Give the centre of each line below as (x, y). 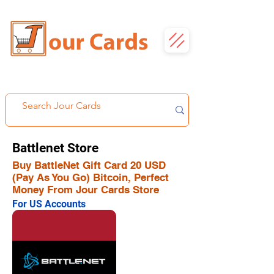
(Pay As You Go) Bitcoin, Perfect (91, 177)
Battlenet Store (55, 148)
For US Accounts (49, 204)
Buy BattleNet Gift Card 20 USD (89, 165)
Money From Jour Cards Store (86, 190)
